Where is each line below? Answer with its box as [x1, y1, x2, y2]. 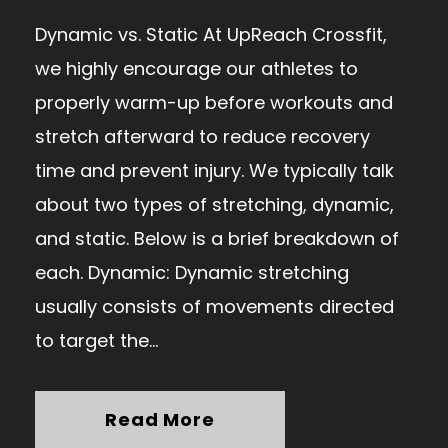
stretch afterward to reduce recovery [35, 123, 370, 149]
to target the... [35, 327, 158, 353]
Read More [105, 406, 215, 432]
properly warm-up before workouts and [35, 89, 393, 115]
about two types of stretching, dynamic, [35, 191, 394, 217]
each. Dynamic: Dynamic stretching [35, 259, 349, 285]
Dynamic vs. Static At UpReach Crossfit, [35, 21, 387, 47]
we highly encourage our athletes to [35, 55, 358, 81]
